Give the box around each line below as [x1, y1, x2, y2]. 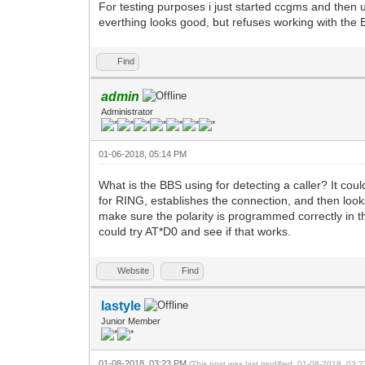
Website [117, 265, 150, 275]
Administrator [101, 106, 154, 117]
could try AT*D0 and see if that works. [99, 224, 292, 238]
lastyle [101, 298, 142, 313]
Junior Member [101, 315, 161, 326]
